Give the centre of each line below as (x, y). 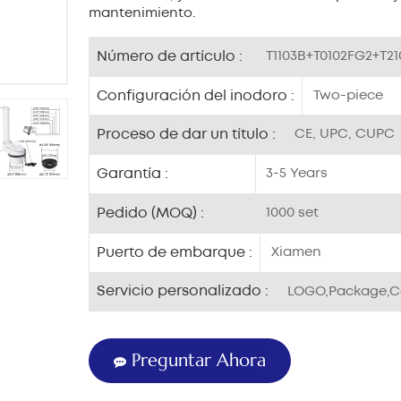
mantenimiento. (143, 14)
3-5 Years (295, 174)
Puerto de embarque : (175, 252)
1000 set (291, 213)
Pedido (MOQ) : (151, 213)
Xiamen (294, 253)
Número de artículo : (170, 56)
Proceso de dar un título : (187, 135)
